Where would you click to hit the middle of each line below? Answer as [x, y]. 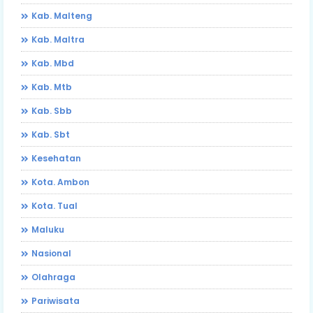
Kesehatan [56, 158]
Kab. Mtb [52, 87]
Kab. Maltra [58, 39]
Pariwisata [56, 300]
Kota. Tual [54, 205]
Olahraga [53, 277]
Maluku [48, 229]
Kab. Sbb [52, 110]
